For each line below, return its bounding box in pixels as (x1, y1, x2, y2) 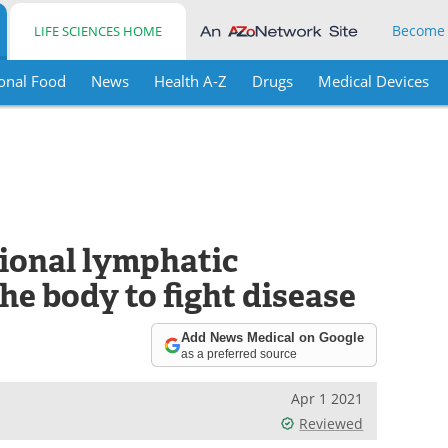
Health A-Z (153, 71, 227, 91)
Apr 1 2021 (291, 389, 364, 408)
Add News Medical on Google (181, 329, 365, 345)
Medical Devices (317, 71, 429, 91)
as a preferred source (181, 346, 298, 360)
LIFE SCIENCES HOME (34, 22, 163, 40)
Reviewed (299, 414, 364, 433)
